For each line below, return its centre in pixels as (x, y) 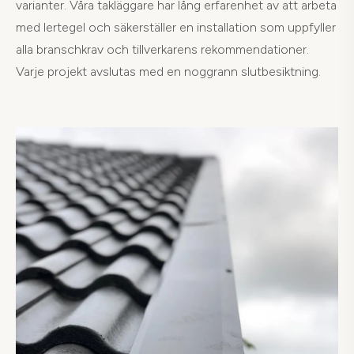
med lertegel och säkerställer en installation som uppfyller (176, 27)
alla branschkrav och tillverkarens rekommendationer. (162, 49)
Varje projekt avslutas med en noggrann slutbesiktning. (168, 72)
